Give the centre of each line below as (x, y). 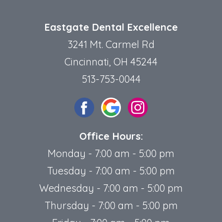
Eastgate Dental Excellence (111, 27)
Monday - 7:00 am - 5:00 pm (111, 153)
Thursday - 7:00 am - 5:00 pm (111, 205)
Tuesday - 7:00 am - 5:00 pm (111, 170)
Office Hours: (111, 136)
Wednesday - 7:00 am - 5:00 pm (111, 188)
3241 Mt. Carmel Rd (111, 44)
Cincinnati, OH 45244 (111, 61)
